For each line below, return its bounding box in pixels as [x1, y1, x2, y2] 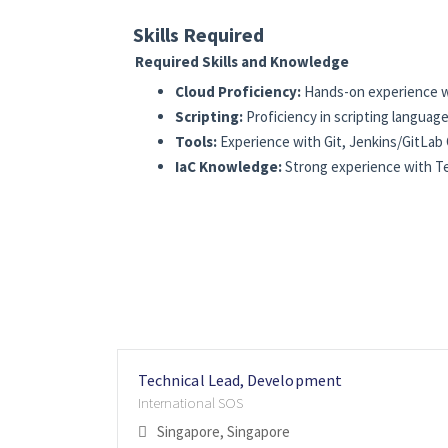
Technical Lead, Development [138, 370, 342, 391]
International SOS [138, 393, 243, 413]
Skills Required [133, 22, 264, 48]
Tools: [174, 132, 217, 152]
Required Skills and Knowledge [134, 52, 352, 72]
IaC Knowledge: [174, 157, 282, 177]
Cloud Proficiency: [174, 82, 301, 102]
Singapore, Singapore [157, 422, 290, 442]
